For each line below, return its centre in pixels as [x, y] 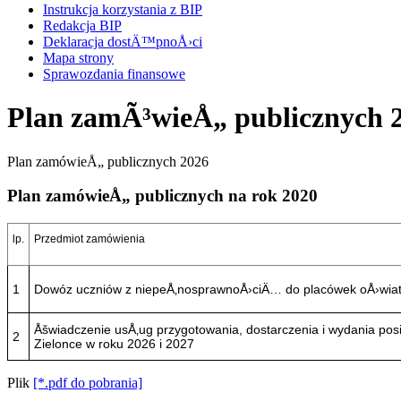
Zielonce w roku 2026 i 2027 [114, 344]
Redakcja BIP [82, 25]
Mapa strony [78, 57]
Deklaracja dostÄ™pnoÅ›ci [123, 41]
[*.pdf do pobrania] [88, 383]
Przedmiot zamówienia [90, 239]
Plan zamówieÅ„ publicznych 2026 [108, 161]
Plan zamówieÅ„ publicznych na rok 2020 [162, 196]
